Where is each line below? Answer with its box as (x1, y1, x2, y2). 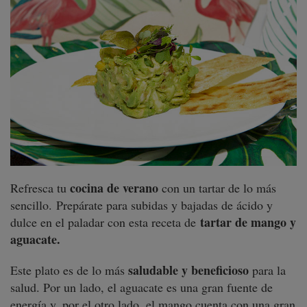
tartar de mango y (200, 213, 296, 232)
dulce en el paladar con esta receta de (10, 214, 200, 231)
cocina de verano (70, 179, 158, 197)
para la (249, 262, 286, 279)
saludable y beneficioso (128, 261, 249, 280)
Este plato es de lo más (10, 262, 128, 279)
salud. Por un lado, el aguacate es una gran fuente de (10, 279, 273, 296)
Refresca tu (10, 180, 70, 197)
